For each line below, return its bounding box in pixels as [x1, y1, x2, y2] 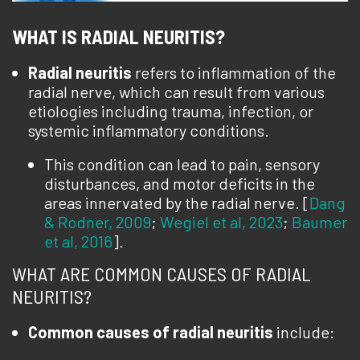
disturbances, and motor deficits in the [44, 174, 315, 193]
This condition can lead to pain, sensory [44, 154, 320, 174]
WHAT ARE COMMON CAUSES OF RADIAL [12, 262, 311, 285]
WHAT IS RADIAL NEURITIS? [12, 25, 225, 48]
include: [273, 322, 334, 342]
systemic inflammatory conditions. [28, 121, 269, 140]
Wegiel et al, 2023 [160, 212, 283, 231]
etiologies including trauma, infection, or [28, 101, 313, 121]
